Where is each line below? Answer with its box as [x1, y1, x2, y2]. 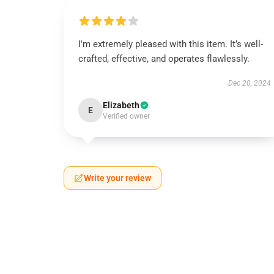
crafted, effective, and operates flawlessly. [78, 53, 250, 64]
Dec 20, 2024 [228, 79, 271, 87]
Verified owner [103, 112, 150, 120]
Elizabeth [103, 100, 139, 110]
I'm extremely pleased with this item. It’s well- [78, 39, 263, 50]
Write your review [84, 173, 151, 183]
